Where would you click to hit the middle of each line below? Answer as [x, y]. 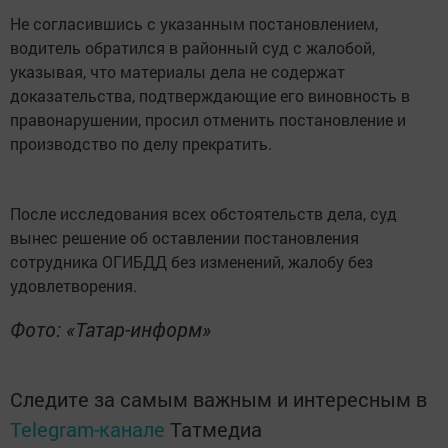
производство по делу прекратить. [141, 144]
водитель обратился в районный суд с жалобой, [192, 48]
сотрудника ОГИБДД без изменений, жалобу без [191, 262]
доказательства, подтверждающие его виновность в [210, 96]
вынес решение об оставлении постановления [184, 238]
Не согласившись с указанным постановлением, [194, 24]
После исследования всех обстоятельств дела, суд [203, 214]
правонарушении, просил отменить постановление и [208, 120]
